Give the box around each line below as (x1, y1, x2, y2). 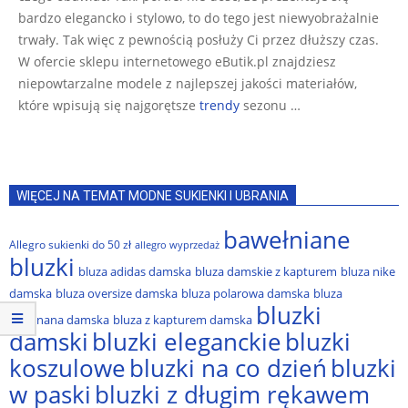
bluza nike (341, 263, 395, 280)
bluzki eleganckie (92, 326, 281, 357)
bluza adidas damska (78, 263, 191, 280)
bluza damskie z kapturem (195, 263, 337, 280)
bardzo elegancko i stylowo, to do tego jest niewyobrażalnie (18, 9, 379, 26)
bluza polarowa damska (181, 285, 310, 301)
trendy (199, 97, 240, 114)
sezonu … (240, 97, 301, 114)
